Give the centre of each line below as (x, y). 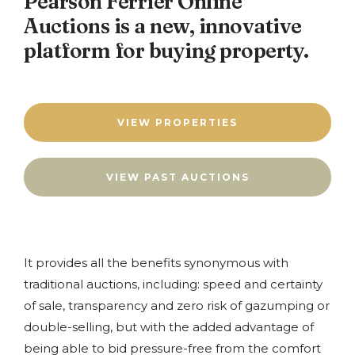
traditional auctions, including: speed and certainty (173, 284)
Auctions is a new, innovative (163, 26)
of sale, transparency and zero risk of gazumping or (177, 305)
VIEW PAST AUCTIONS (177, 177)
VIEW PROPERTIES (177, 122)
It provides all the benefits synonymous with (156, 262)
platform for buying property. (166, 50)
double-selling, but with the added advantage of (169, 326)
